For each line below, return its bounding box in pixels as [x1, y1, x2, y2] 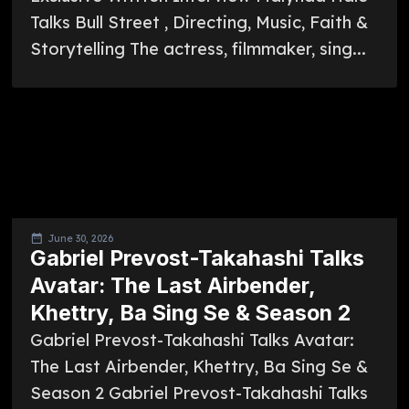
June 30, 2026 [47, 232, 113, 246]
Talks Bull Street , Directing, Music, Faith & [29, 11, 368, 33]
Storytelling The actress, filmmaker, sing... [29, 37, 366, 59]
